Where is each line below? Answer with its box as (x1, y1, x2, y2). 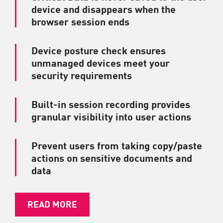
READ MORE (27, 197, 77, 210)
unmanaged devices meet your (31, 55, 170, 70)
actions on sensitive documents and (31, 150, 192, 165)
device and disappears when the (31, 1, 176, 16)
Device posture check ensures (31, 42, 166, 57)
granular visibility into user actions (31, 109, 191, 123)
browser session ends (31, 13, 129, 28)
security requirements (31, 67, 132, 82)
